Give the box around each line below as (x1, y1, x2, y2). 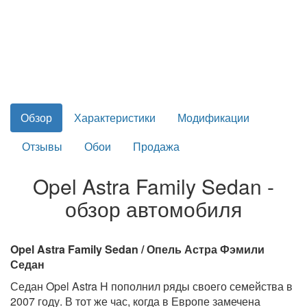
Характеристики (74, 109, 156, 125)
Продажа (133, 138, 180, 154)
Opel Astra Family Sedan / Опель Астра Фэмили (10, 241, 265, 257)
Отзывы (22, 138, 62, 154)
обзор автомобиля (65, 193, 242, 223)
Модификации (177, 109, 249, 125)
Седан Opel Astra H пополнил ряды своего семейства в (10, 278, 293, 294)
